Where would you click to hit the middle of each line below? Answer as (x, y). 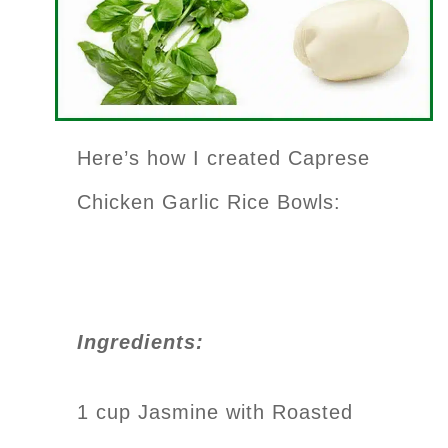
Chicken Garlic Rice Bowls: (209, 201)
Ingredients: (140, 341)
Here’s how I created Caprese (223, 157)
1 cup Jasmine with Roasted (215, 411)
